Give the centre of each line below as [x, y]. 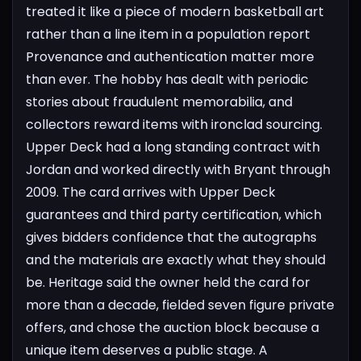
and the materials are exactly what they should [176, 259]
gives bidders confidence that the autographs [171, 237]
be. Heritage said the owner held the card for [168, 282]
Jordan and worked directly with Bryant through [178, 169]
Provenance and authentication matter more [170, 56]
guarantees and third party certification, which [174, 214]
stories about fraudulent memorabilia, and [159, 102]
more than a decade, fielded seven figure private [180, 305]
